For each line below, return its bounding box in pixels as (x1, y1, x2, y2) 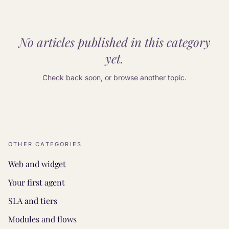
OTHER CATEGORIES (8, 141, 82, 148)
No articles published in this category (18, 34, 211, 50)
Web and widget (8, 158, 66, 169)
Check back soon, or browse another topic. (42, 73, 187, 82)
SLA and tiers (8, 195, 57, 206)
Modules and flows (8, 214, 77, 224)
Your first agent (8, 177, 65, 188)
